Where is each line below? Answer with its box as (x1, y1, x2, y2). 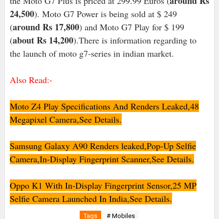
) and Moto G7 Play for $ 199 (79, 21, 184, 33)
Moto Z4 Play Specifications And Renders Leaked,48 (9, 100, 199, 112)
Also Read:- (9, 74, 52, 86)
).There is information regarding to (73, 34, 197, 46)
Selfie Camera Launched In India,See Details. (9, 193, 172, 205)
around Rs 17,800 (12, 21, 79, 34)
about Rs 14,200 (12, 34, 73, 47)
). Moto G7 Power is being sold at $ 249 (34, 8, 177, 20)
